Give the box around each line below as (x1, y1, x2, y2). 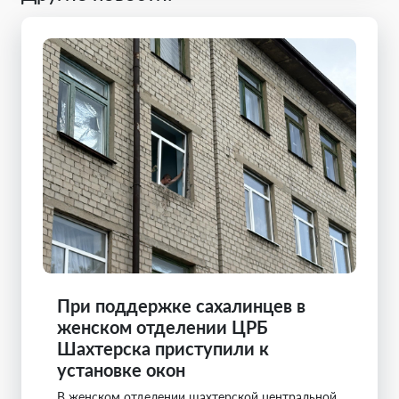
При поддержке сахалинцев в (57, 295, 305, 316)
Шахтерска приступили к (57, 338, 269, 359)
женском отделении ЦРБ (57, 316, 268, 338)
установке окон (57, 359, 185, 380)
